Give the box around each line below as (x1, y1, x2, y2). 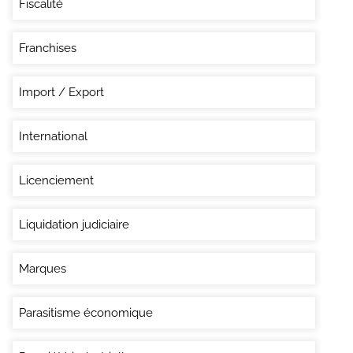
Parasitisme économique (19, 305, 153, 320)
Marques (19, 261, 66, 276)
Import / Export (19, 84, 104, 99)
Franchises (19, 40, 76, 55)
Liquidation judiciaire (19, 217, 129, 232)
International (19, 128, 87, 143)
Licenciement (19, 173, 94, 188)
